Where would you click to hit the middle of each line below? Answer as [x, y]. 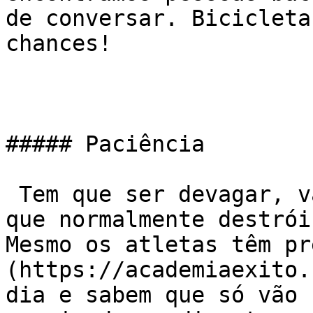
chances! [59, 43]
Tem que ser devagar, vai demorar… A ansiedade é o [12, 194]
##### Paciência [105, 144]
